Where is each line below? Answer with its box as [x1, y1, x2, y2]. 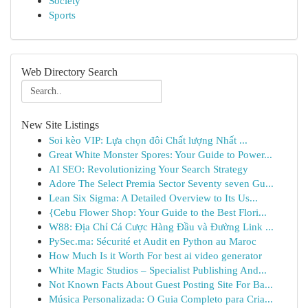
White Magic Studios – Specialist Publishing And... [49, 264, 267, 276]
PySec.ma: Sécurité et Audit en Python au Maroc [49, 235, 256, 247]
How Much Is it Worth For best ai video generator [49, 250, 262, 261]
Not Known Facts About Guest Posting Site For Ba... [49, 278, 273, 290]
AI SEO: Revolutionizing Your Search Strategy [49, 163, 248, 175]
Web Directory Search [21, 66, 118, 78]
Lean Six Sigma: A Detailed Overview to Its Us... [49, 192, 258, 203]
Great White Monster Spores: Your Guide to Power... [49, 148, 272, 160]
